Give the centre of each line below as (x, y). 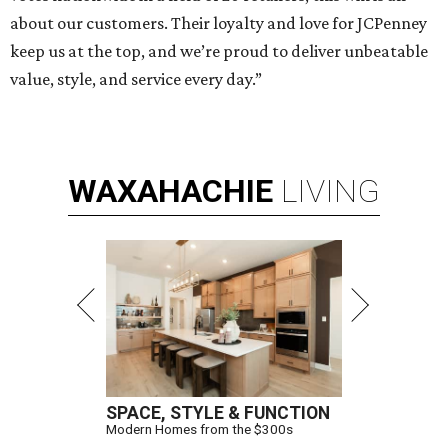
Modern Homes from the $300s (199, 429)
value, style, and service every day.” (136, 79)
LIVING (330, 191)
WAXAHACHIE (170, 191)
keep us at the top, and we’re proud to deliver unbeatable (219, 51)
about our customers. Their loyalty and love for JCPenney (218, 23)
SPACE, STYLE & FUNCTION (218, 413)
